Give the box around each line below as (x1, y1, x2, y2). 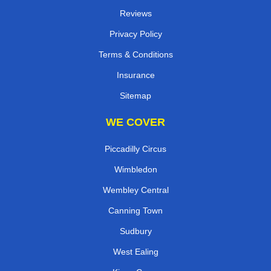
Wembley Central (102, 184, 169, 195)
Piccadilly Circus (105, 143, 166, 154)
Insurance (116, 70, 155, 80)
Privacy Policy (109, 28, 162, 39)
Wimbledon (114, 164, 157, 174)
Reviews (119, 8, 152, 18)
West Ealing (113, 246, 158, 256)
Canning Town (108, 205, 163, 215)
